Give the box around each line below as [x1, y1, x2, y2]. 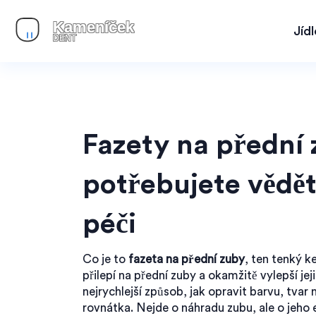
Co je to [83, 253, 128, 265]
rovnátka [83, 302, 130, 314]
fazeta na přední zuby [128, 253, 245, 265]
